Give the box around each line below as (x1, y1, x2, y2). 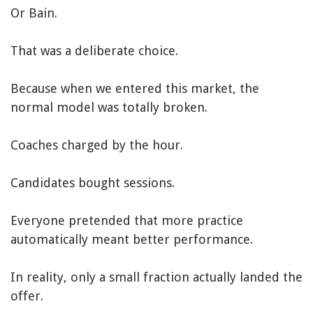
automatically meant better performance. (10, 232, 253, 247)
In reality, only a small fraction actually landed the (10, 270, 303, 285)
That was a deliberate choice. (10, 43, 178, 59)
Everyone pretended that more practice (10, 213, 243, 228)
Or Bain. (10, 6, 57, 21)
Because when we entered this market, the (10, 81, 259, 96)
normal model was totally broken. (10, 100, 208, 115)
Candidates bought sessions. (10, 175, 175, 191)
